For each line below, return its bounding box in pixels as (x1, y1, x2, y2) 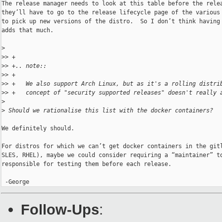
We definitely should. (1, 125, 74, 132)
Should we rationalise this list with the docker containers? (5, 107, 213, 114)
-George (1, 178, 29, 186)
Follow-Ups (21, 201, 99, 218)
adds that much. (1, 27, 54, 34)
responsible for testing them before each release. (1, 161, 171, 168)
